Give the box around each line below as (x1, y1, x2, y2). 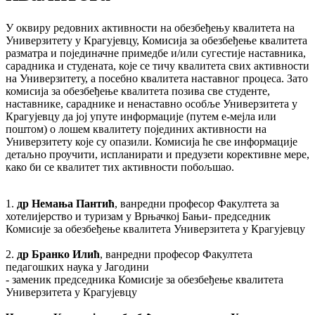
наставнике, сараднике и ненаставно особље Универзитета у (6, 97, 297, 110)
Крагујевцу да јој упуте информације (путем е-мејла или (6, 110, 276, 122)
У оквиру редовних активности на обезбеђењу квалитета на (6, 21, 295, 34)
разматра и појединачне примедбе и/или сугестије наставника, (6, 46, 306, 59)
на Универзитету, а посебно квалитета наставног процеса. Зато (6, 72, 308, 84)
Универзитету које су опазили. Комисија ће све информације (6, 135, 297, 148)
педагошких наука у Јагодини (6, 260, 149, 273)
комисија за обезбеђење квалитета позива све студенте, (6, 84, 270, 97)
